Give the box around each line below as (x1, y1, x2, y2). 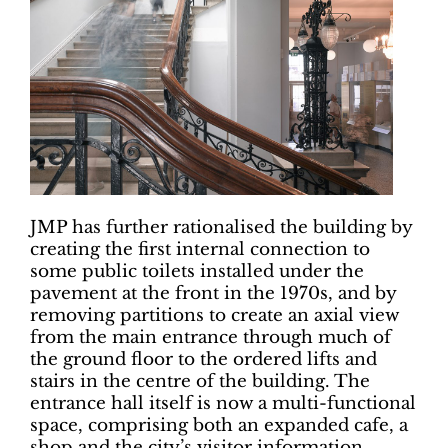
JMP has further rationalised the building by (30, 216, 412, 238)
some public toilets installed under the (30, 260, 364, 282)
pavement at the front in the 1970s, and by (30, 282, 396, 304)
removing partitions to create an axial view (30, 304, 399, 326)
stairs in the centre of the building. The (30, 370, 370, 392)
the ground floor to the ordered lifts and (30, 348, 377, 370)
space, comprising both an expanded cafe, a (30, 414, 408, 436)
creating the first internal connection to (30, 238, 370, 260)
